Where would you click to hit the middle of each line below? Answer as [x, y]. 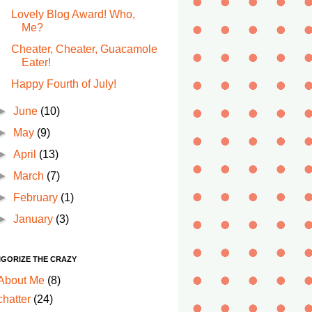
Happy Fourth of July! [63, 84]
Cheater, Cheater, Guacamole [84, 49]
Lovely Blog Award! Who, [73, 14]
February [37, 197]
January [35, 219]
